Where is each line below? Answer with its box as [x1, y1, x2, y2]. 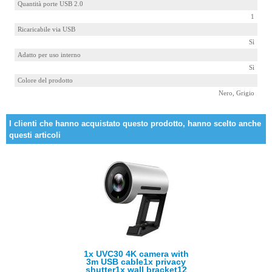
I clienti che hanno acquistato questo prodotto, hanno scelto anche [9, 119, 261, 128]
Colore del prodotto [18, 77, 73, 84]
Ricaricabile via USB [18, 26, 75, 33]
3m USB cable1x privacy [86, 257, 186, 267]
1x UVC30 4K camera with [83, 249, 189, 259]
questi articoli [9, 131, 61, 140]
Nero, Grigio [219, 90, 254, 97]
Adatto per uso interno [18, 52, 81, 58]
